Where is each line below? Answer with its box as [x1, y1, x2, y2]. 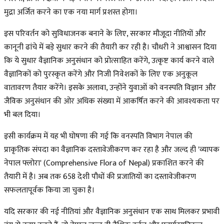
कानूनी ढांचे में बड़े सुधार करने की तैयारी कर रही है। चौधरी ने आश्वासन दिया [4, 40, 216, 54]
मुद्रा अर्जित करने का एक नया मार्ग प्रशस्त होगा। [4, 5, 137, 19]
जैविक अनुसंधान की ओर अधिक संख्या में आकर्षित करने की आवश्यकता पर [4, 94, 219, 108]
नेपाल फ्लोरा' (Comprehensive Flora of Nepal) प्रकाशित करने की [4, 156, 204, 170]
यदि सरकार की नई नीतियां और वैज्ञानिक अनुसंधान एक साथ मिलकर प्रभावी [4, 204, 219, 218]
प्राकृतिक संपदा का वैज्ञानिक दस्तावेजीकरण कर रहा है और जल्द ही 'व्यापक [4, 142, 219, 156]
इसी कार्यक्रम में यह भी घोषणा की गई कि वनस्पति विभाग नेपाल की [4, 129, 192, 143]
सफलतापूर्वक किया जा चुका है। [4, 183, 94, 197]
